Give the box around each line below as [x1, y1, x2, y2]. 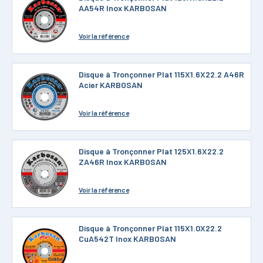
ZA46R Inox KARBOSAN [78, 157, 167, 167]
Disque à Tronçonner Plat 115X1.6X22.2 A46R [78, 69, 244, 79]
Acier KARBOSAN [78, 80, 143, 90]
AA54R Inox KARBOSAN [78, 3, 167, 13]
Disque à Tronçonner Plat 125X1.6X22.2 [78, 146, 224, 156]
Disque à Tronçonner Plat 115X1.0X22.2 [78, 223, 222, 233]
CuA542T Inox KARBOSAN [78, 234, 176, 244]
